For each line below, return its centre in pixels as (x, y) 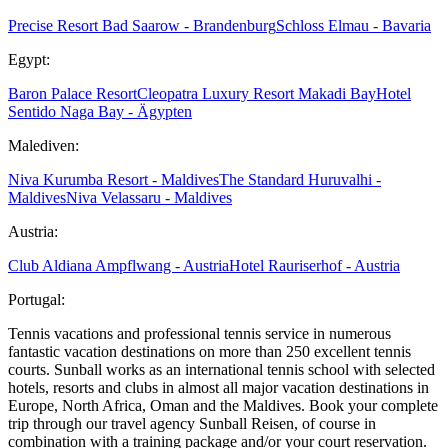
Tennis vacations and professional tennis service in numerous (199, 334)
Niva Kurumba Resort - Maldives (113, 180)
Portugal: (36, 300)
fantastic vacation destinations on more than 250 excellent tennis (209, 352)
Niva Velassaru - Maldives (149, 198)
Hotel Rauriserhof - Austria (314, 266)
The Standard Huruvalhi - (300, 180)
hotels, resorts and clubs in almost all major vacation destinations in (218, 388)
